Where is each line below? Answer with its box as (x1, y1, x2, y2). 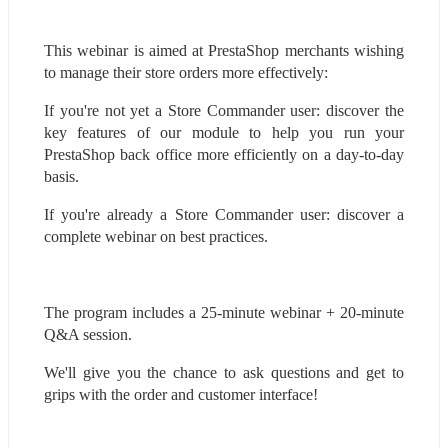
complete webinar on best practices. (44, 227, 268, 245)
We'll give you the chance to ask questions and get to (44, 363, 404, 381)
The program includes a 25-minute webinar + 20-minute (44, 303, 404, 321)
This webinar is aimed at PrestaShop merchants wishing (44, 41, 404, 59)
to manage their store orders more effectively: (44, 63, 328, 81)
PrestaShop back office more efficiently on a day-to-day (44, 145, 404, 163)
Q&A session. (44, 325, 132, 343)
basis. (44, 167, 79, 185)
